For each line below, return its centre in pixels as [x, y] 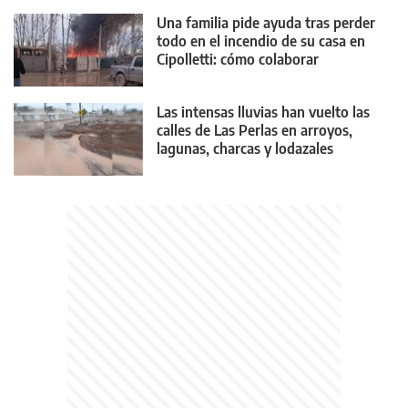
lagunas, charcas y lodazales [245, 148]
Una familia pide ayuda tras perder [266, 23]
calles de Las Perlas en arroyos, [255, 130]
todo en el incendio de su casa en [261, 41]
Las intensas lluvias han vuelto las [263, 112]
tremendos [191, 166]
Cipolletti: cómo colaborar [238, 60]
